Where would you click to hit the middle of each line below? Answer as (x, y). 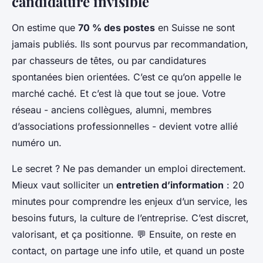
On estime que (45, 28)
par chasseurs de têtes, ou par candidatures (109, 61)
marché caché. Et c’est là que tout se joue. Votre (119, 94)
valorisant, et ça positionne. (74, 235)
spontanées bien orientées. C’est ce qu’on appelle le (127, 77)
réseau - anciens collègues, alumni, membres (112, 110)
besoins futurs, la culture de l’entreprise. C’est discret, (130, 218)
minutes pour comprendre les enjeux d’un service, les (129, 202)
